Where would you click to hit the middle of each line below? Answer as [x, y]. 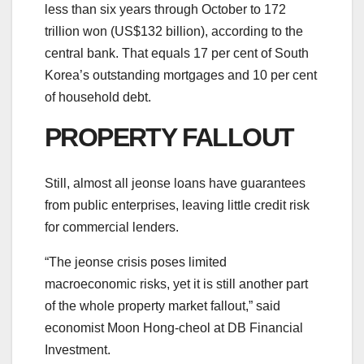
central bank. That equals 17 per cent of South [177, 53]
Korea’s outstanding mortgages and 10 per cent [181, 75]
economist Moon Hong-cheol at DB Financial [174, 328]
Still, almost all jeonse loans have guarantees [175, 184]
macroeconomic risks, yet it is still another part [176, 284]
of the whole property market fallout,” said [162, 306]
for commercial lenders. [112, 227]
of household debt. [98, 97]
